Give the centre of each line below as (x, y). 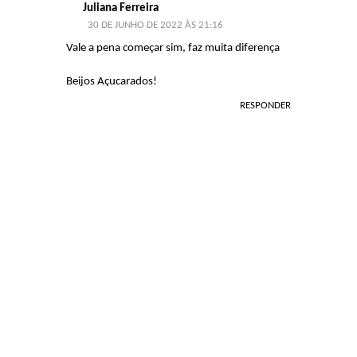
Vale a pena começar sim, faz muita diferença (173, 48)
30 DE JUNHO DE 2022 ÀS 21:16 (155, 25)
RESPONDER (265, 106)
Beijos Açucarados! (112, 82)
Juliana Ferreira (121, 8)
